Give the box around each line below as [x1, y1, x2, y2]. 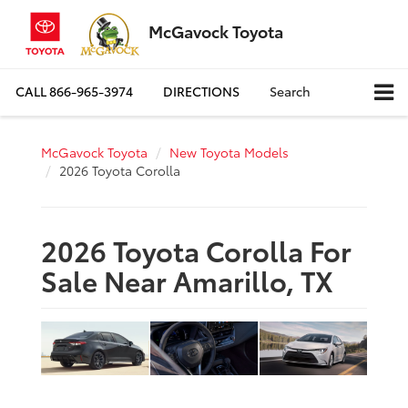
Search [270, 82, 311, 101]
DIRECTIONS [163, 82, 240, 101]
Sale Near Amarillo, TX [41, 260, 333, 300]
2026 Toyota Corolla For [41, 229, 352, 270]
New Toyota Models [169, 142, 289, 161]
